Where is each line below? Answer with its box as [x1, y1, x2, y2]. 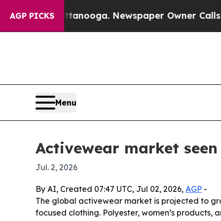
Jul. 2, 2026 [36, 162, 77, 173]
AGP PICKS [10, 11, 54, 21]
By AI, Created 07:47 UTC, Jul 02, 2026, [36, 184, 185, 194]
